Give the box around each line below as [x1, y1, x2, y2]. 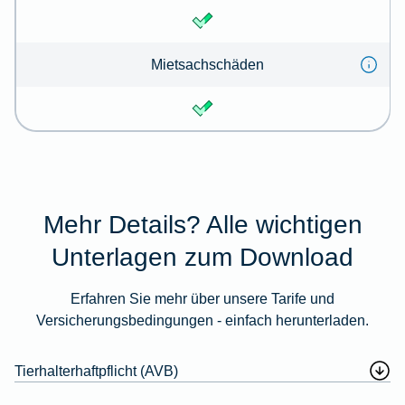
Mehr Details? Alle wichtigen [42, 209, 363, 239]
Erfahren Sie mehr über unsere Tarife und [71, 289, 334, 306]
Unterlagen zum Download [52, 241, 353, 271]
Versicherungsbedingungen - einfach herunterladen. [36, 311, 369, 328]
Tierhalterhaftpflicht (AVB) [14, 362, 178, 379]
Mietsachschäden [151, 55, 265, 72]
